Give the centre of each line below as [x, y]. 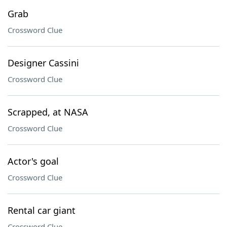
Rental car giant [42, 210]
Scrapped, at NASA [48, 112]
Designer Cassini [43, 63]
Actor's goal [33, 161]
